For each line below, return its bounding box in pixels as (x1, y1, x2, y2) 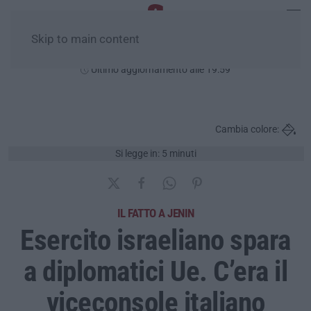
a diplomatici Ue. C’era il (24, 254, 287, 288)
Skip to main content (31, 33, 140, 46)
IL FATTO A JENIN (117, 205, 194, 220)
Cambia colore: (215, 124, 279, 135)
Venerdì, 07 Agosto (102, 46, 209, 60)
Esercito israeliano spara (20, 223, 291, 257)
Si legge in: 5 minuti (115, 148, 197, 159)
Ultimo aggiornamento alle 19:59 (89, 64, 230, 75)
